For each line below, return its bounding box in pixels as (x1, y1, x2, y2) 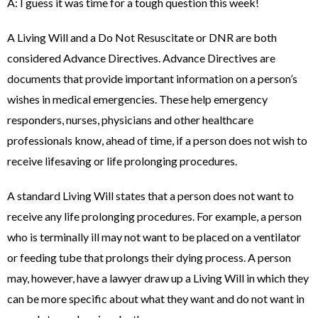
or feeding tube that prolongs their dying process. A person (7, 251, 291, 264)
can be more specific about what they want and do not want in (7, 292, 305, 305)
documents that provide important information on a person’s (7, 72, 297, 85)
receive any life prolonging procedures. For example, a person (7, 209, 302, 223)
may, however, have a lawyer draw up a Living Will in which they (7, 271, 309, 285)
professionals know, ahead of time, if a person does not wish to (7, 133, 307, 147)
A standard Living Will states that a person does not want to (7, 189, 294, 202)
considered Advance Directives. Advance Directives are (7, 51, 275, 65)
